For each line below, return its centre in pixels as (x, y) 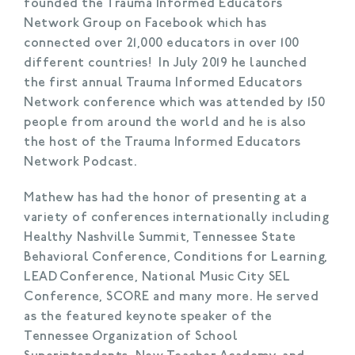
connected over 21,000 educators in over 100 (162, 43)
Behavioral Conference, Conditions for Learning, (176, 257)
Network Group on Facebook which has (145, 23)
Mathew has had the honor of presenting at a (166, 198)
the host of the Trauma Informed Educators (162, 142)
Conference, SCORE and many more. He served (171, 297)
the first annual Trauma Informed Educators (163, 83)
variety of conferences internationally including (176, 218)
